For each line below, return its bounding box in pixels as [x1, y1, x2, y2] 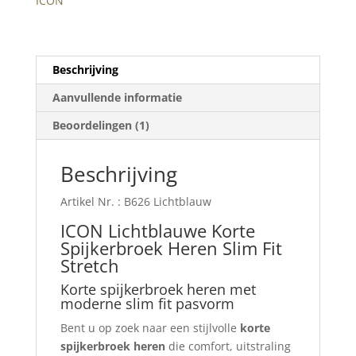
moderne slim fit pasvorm [60, 294, 234, 314]
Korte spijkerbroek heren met [60, 280, 256, 300]
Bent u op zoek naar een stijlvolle [60, 320, 240, 336]
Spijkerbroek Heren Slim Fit [60, 236, 282, 261]
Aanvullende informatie [52, 90, 182, 106]
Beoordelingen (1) [52, 118, 149, 133]
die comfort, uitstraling [164, 339, 291, 354]
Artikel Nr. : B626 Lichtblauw [60, 194, 211, 210]
